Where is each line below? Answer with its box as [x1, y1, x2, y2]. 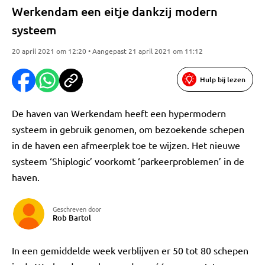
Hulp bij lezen [200, 74, 245, 85]
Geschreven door [53, 204, 101, 214]
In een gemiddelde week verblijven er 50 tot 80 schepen [12, 244, 248, 256]
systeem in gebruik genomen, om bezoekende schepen [12, 123, 244, 135]
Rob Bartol [53, 212, 91, 223]
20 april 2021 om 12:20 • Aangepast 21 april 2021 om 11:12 [12, 46, 203, 56]
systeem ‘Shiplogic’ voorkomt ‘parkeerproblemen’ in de [12, 155, 244, 167]
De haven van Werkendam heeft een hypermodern [12, 107, 226, 119]
